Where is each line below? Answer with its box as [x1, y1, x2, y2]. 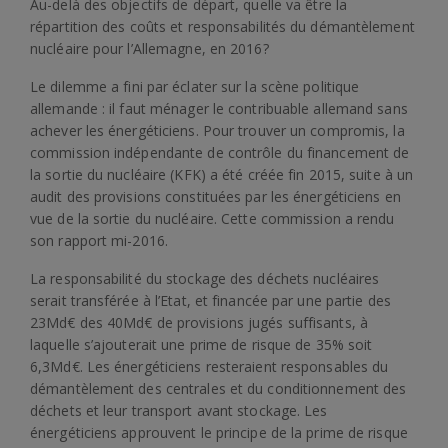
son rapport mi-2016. [30, 231, 168, 250]
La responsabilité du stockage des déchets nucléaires [30, 269, 380, 288]
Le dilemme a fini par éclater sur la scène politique [30, 77, 360, 96]
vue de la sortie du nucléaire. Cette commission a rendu [30, 209, 395, 228]
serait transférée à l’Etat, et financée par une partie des [30, 291, 391, 310]
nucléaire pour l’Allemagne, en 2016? [30, 39, 269, 58]
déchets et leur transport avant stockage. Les [30, 401, 328, 420]
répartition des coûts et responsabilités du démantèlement [30, 17, 415, 36]
